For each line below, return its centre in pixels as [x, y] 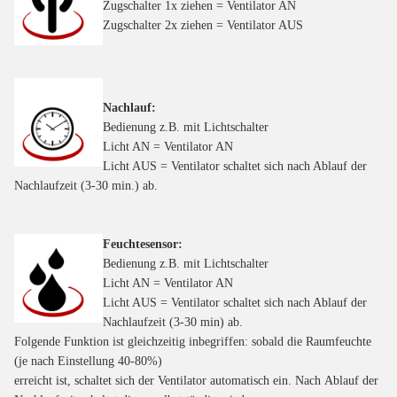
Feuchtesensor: [143, 244]
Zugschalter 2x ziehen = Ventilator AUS [203, 25]
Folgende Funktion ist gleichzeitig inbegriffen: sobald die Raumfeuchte [193, 341]
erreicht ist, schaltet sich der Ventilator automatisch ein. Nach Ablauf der [196, 380]
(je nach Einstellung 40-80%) [88, 361]
